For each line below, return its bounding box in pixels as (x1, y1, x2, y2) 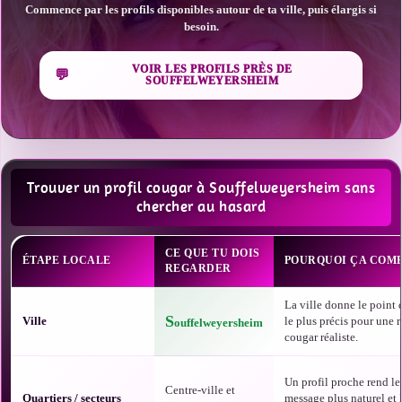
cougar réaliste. (284, 330, 358, 344)
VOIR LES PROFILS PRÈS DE (131, 62, 293, 75)
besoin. (183, 19, 219, 33)
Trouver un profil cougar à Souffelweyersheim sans (26, 179, 376, 197)
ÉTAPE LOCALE (22, 254, 111, 267)
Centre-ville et (165, 383, 235, 397)
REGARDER (165, 262, 232, 275)
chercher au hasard (135, 197, 267, 215)
